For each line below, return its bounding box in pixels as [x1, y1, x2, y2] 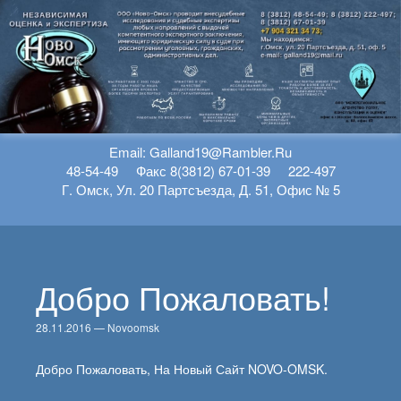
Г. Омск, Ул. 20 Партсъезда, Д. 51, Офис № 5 [61, 179, 340, 199]
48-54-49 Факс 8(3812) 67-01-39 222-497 [65, 160, 336, 180]
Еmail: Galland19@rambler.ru [109, 141, 292, 161]
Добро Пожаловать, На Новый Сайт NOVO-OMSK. [36, 359, 328, 378]
